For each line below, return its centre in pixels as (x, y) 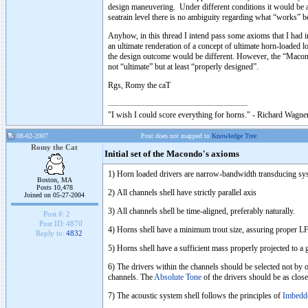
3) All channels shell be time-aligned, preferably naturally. (201, 211)
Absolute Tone (178, 277)
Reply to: (51, 233)
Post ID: (52, 224)
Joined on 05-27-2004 (55, 195)
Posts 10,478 (55, 187)
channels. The (131, 277)
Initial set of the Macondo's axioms (172, 154)
